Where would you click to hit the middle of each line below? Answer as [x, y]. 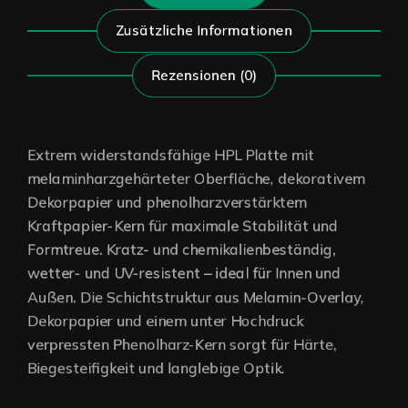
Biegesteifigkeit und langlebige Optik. [156, 368]
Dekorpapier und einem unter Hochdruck [165, 321]
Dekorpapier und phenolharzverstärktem [167, 203]
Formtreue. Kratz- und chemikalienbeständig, [182, 250]
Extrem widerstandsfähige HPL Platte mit [171, 155]
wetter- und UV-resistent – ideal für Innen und [184, 274]
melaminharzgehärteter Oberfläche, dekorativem [196, 179]
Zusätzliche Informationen [204, 31]
